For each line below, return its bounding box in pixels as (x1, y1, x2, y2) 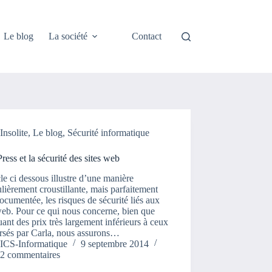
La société (49, 31, 88, 41)
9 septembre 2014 (81, 238, 149, 249)
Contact (132, 31, 162, 41)
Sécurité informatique (67, 127, 150, 138)
